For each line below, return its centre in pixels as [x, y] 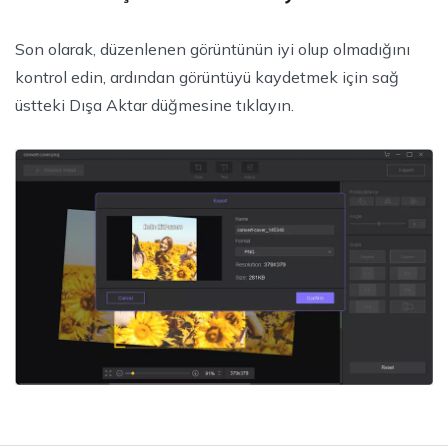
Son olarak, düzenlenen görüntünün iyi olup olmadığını [212, 49]
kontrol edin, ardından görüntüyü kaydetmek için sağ [207, 77]
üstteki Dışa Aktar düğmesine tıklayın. [154, 105]
